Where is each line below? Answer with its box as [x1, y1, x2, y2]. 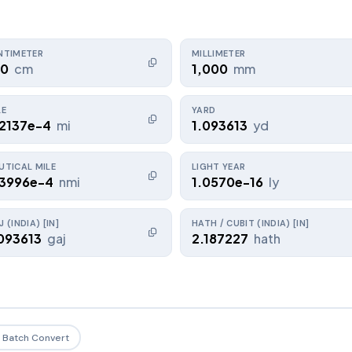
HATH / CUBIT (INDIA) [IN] [192, 217, 310, 229]
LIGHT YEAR [192, 160, 246, 172]
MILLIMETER [192, 47, 246, 59]
